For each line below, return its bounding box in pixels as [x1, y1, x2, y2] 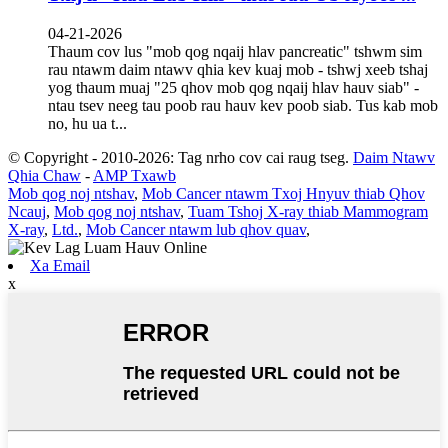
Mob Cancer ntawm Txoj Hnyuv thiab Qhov [142, 184, 425, 202]
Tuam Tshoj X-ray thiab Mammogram [188, 202, 428, 220]
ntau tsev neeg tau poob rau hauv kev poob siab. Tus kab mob [48, 96, 438, 114]
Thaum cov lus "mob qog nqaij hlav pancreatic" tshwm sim [48, 42, 422, 60]
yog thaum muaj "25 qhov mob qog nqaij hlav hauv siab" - [48, 78, 419, 96]
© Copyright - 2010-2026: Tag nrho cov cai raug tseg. [8, 148, 349, 166]
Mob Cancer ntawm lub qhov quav [86, 220, 306, 238]
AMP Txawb [93, 166, 176, 184]
